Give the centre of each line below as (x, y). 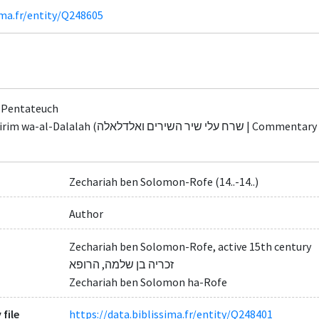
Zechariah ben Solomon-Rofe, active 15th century (190, 246)
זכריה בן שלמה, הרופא (121, 264)
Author (86, 214)
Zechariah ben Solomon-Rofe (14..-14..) (163, 182)
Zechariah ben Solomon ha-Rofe (148, 282)
